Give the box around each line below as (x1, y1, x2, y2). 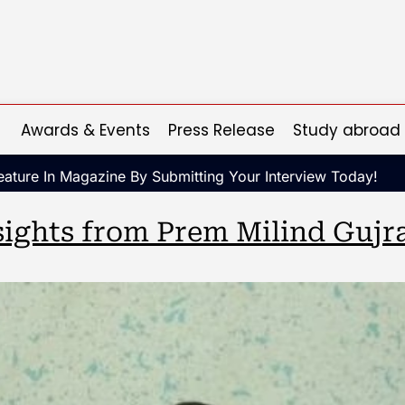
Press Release (168, 118, 275, 141)
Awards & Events (21, 118, 150, 141)
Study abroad (293, 118, 400, 141)
